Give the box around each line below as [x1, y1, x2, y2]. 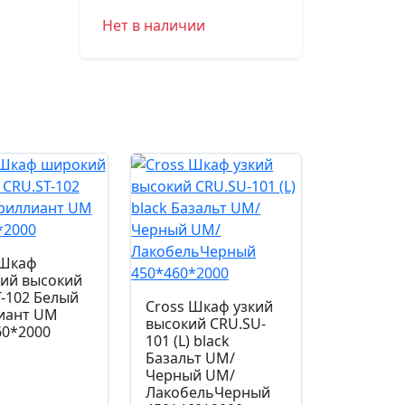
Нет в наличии [101, 15, 205, 35]
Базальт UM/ [146, 348, 236, 368]
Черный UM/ [146, 365, 236, 385]
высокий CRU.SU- [146, 314, 267, 334]
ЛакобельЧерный [146, 382, 271, 402]
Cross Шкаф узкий [146, 297, 274, 316]
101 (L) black [146, 331, 231, 351]
